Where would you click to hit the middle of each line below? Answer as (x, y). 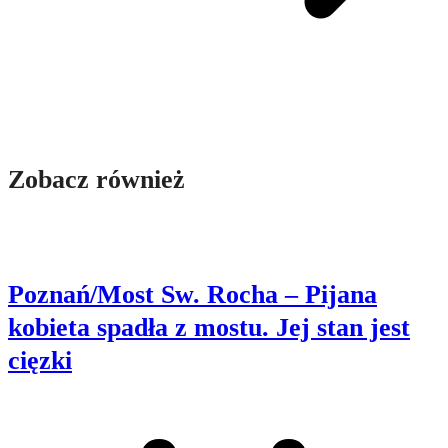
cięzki (40, 360)
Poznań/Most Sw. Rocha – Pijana (192, 294)
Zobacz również (96, 179)
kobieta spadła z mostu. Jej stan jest (209, 327)
